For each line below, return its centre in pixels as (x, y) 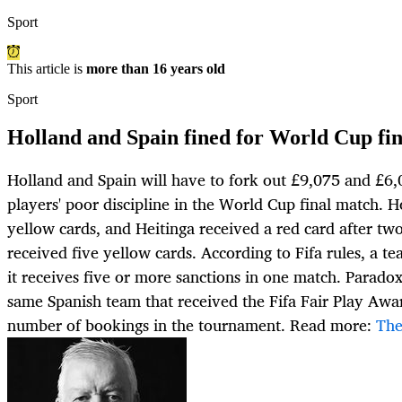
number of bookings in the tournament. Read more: (192, 325)
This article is (47, 69)
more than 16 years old (156, 69)
